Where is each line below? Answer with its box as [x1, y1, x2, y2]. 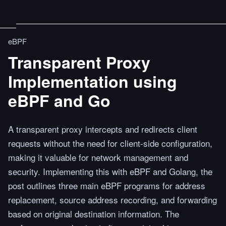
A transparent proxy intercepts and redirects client [8, 123, 197, 135]
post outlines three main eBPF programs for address [8, 179, 205, 192]
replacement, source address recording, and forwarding [8, 193, 217, 206]
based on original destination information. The [8, 207, 179, 220]
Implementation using [8, 70, 177, 93]
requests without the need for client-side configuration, [8, 137, 212, 149]
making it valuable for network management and [8, 151, 188, 163]
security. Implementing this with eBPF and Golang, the [8, 165, 212, 178]
